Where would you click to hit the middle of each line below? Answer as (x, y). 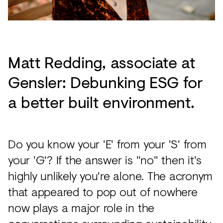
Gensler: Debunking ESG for (105, 82)
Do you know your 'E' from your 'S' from (107, 144)
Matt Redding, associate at (102, 62)
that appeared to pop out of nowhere (103, 191)
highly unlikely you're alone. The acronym (111, 175)
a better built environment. (101, 102)
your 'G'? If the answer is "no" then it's (105, 160)
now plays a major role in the (81, 207)
